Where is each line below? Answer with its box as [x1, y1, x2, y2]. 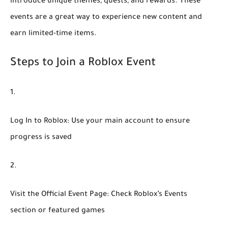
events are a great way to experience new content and [10, 14, 202, 22]
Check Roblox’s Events [109, 191, 187, 199]
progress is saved [10, 134, 72, 142]
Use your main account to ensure [69, 118, 190, 126]
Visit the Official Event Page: [10, 191, 109, 199]
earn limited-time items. [10, 30, 97, 39]
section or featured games [10, 207, 105, 216]
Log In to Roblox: [10, 118, 69, 126]
